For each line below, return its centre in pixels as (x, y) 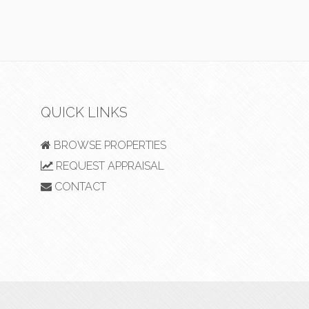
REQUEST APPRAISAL (108, 166)
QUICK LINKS (84, 112)
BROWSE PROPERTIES (108, 145)
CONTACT (79, 187)
